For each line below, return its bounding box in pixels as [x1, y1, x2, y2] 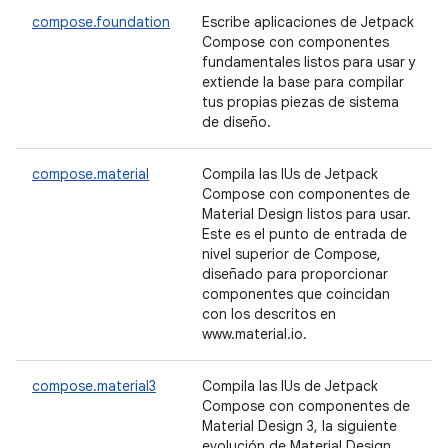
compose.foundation [32, 13, 170, 31]
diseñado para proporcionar [202, 265, 388, 283]
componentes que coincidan [202, 285, 390, 303]
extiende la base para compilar [202, 73, 404, 91]
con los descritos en [202, 305, 336, 323]
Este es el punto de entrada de [202, 225, 407, 243]
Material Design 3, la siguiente [202, 417, 397, 435]
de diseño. [202, 113, 271, 131]
